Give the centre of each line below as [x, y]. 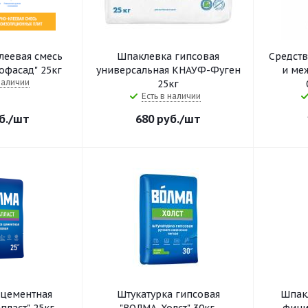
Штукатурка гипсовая [168, 294]
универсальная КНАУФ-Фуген [168, 70]
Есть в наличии [171, 96]
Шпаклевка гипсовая [168, 56]
